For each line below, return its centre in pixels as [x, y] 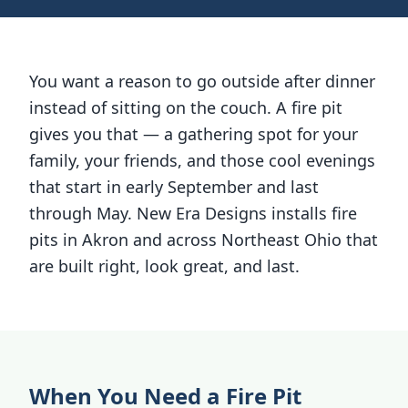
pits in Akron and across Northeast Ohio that [204, 240]
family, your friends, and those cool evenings [202, 160]
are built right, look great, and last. [164, 266]
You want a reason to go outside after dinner [202, 81]
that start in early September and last [174, 187]
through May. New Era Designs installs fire [193, 213]
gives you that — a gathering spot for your [194, 134]
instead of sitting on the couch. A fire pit [186, 107]
